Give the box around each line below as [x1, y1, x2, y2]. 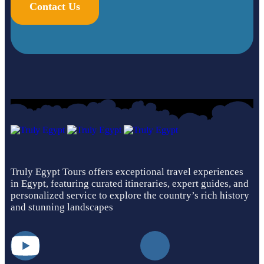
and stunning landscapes [11, 202, 113, 213]
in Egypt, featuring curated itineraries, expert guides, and [11, 178, 249, 190]
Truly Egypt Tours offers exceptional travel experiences [11, 166, 243, 178]
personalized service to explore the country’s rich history [11, 190, 249, 202]
